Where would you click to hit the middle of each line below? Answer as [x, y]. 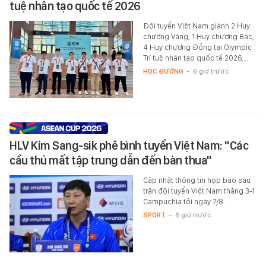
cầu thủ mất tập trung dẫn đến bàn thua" [111, 160]
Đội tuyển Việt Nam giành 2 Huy [196, 26]
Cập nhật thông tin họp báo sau [197, 180]
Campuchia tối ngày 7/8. [184, 201]
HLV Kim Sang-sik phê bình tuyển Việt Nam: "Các [129, 145]
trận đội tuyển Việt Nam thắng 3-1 [199, 191]
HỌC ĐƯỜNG [163, 71]
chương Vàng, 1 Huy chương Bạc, [198, 36]
